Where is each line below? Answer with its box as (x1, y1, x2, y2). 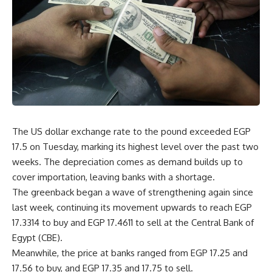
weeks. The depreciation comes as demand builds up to (12, 156, 243, 168)
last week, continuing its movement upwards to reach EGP (12, 202, 252, 214)
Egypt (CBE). (12, 232, 63, 244)
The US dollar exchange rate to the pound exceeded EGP (12, 126, 251, 138)
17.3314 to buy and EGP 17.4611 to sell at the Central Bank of (12, 217, 254, 229)
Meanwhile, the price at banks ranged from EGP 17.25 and (12, 247, 248, 259)
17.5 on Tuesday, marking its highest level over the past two (12, 141, 259, 153)
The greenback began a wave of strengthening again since (12, 186, 253, 199)
